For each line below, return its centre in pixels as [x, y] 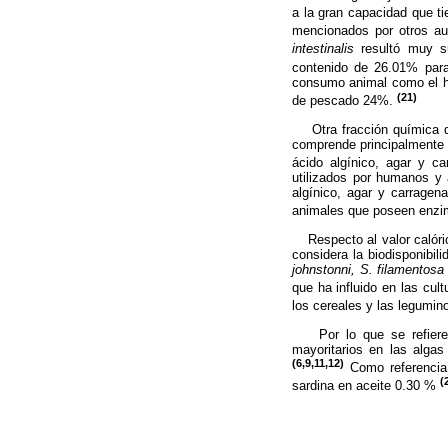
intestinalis [323, 49]
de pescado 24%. [344, 101]
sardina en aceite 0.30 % [366, 386]
